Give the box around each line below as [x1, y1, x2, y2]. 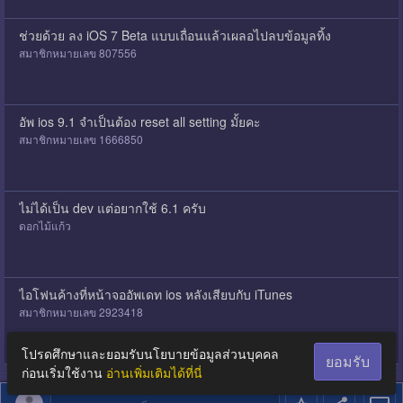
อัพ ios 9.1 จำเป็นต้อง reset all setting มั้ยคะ [18, 112, 261, 130]
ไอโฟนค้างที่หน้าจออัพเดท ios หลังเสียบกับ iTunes [18, 284, 292, 303]
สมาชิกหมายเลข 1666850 [18, 130, 143, 147]
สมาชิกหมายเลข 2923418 [18, 303, 143, 319]
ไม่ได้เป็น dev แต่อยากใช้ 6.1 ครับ [18, 198, 206, 217]
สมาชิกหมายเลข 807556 [18, 44, 137, 60]
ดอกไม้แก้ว [18, 217, 71, 233]
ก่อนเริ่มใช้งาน [22, 363, 106, 381]
